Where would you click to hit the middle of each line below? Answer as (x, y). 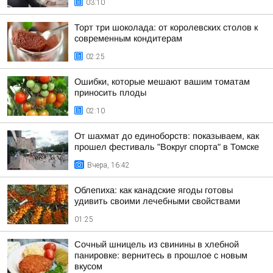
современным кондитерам (128, 38)
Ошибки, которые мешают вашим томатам (162, 82)
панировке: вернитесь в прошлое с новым (161, 255)
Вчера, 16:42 (108, 165)
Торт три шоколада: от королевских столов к (166, 27)
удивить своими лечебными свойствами (157, 201)
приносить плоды (110, 93)
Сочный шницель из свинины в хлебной (157, 244)
